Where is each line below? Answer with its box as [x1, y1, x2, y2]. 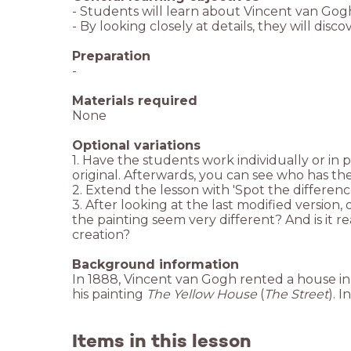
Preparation [72, 48, 150, 63]
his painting [72, 286, 147, 302]
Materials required [72, 92, 197, 108]
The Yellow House [147, 286, 257, 302]
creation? [72, 226, 130, 242]
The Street [264, 286, 328, 302]
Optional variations [72, 137, 201, 153]
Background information [72, 256, 239, 272]
